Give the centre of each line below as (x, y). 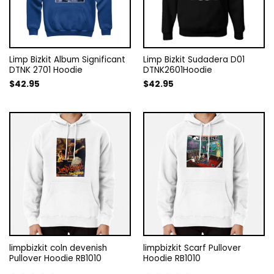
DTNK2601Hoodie (177, 70)
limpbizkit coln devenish (58, 248)
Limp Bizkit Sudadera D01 (194, 60)
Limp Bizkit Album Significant (67, 60)
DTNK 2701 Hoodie (46, 70)
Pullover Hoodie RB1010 (55, 259)
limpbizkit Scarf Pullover (192, 248)
